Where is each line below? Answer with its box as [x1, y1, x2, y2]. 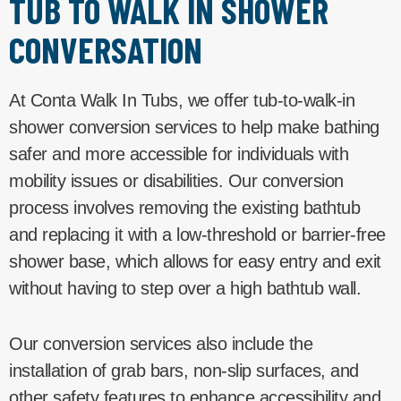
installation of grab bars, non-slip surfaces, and [9, 360, 359, 380]
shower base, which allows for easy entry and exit [9, 251, 381, 271]
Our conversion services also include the [9, 333, 312, 354]
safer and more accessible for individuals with [9, 143, 348, 164]
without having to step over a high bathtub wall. [9, 277, 361, 298]
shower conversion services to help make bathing [9, 116, 380, 137]
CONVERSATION [9, 27, 202, 71]
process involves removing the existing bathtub [9, 197, 360, 218]
